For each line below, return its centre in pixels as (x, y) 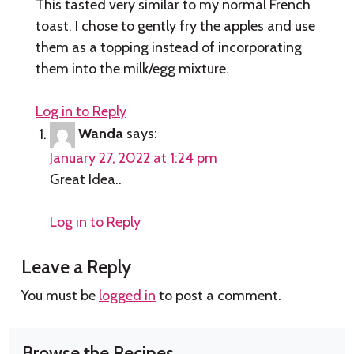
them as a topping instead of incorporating (169, 48)
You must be (60, 296)
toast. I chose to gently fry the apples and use (175, 26)
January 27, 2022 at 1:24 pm (134, 158)
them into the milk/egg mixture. (132, 69)
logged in (127, 296)
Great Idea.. (86, 180)
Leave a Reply (76, 267)
